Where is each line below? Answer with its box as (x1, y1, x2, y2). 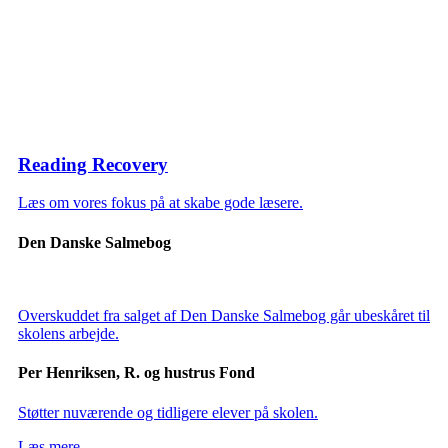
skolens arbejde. (18, 325, 119, 342)
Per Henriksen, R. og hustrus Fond (18, 364, 255, 382)
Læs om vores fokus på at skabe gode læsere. (18, 194, 303, 212)
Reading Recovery (18, 153, 168, 175)
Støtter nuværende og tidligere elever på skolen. (18, 403, 318, 421)
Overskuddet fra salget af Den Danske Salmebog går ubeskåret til (18, 307, 430, 324)
